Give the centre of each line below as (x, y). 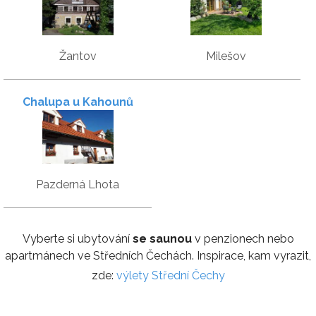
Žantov (78, 56)
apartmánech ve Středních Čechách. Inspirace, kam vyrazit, (158, 255)
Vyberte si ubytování (77, 238)
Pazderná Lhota (78, 184)
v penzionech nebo (243, 238)
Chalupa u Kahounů (78, 102)
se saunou (162, 238)
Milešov (226, 56)
